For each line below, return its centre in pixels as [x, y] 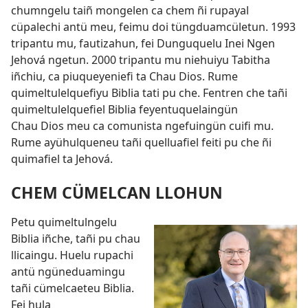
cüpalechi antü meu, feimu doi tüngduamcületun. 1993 [153, 27]
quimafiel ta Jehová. [62, 159]
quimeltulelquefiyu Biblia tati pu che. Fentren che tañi [149, 93]
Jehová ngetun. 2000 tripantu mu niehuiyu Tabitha [141, 60]
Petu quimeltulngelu [64, 222]
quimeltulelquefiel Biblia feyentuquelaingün [124, 110]
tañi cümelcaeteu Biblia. [73, 288]
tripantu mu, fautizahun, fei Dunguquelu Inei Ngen [143, 44]
